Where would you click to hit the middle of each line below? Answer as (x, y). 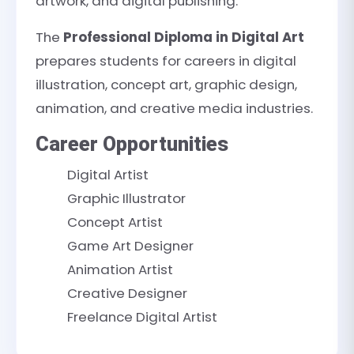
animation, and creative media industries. (174, 108)
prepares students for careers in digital (166, 61)
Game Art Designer (130, 246)
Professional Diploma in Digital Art (184, 37)
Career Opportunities (132, 144)
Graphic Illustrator (126, 198)
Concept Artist (115, 222)
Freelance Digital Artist (142, 317)
